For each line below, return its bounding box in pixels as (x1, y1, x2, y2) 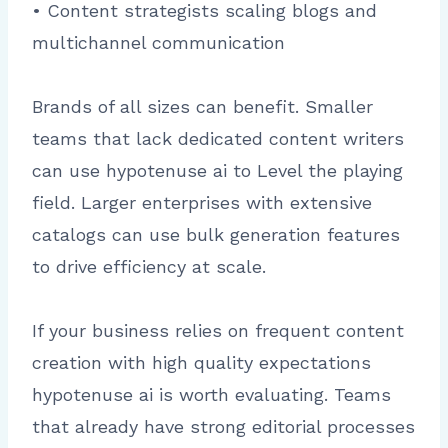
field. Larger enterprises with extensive (32, 192, 372, 214)
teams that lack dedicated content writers (32, 128, 404, 150)
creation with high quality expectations (32, 352, 371, 374)
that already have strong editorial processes (32, 416, 415, 438)
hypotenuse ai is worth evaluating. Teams (32, 384, 391, 406)
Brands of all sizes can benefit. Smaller (32, 96, 373, 118)
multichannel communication (32, 32, 285, 54)
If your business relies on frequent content (32, 320, 404, 342)
